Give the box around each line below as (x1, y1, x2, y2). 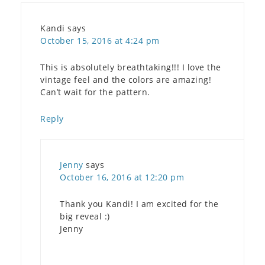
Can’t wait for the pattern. (40, 86, 150, 98)
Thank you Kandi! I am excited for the (60, 198, 219, 209)
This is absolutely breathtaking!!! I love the (40, 61, 221, 73)
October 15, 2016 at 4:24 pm (40, 34, 160, 46)
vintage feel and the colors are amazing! (40, 73, 211, 85)
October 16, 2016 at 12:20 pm (60, 171, 184, 183)
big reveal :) (60, 210, 110, 222)
